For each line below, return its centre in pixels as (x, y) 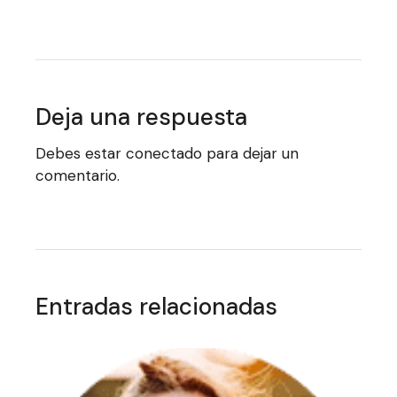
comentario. (78, 175)
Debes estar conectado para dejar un (167, 153)
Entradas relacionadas (157, 307)
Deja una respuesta (142, 117)
